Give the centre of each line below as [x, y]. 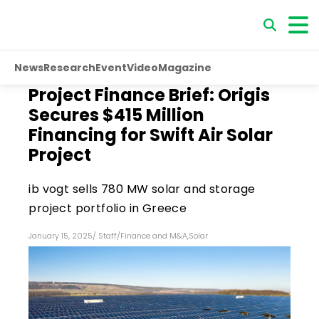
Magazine [185, 67]
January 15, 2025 [61, 236]
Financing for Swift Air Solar [151, 135]
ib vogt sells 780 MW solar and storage [142, 189]
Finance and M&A [154, 236]
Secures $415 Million [117, 115]
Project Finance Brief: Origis [150, 95]
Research [69, 67]
